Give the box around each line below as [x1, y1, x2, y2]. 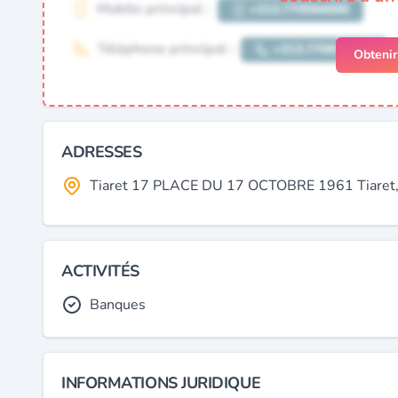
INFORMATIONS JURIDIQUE [61, 372, 261, 394]
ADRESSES [61, 141, 142, 163]
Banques [90, 295, 146, 314]
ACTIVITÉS [61, 260, 139, 282]
